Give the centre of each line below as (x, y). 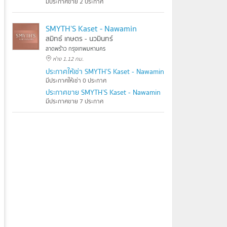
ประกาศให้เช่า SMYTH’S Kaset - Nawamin (105, 71)
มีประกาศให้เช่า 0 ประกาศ (76, 80)
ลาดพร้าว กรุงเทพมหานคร (75, 49)
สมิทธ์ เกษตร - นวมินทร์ (79, 39)
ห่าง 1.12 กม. (68, 59)
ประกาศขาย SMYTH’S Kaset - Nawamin (103, 92)
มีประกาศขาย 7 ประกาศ (74, 101)
